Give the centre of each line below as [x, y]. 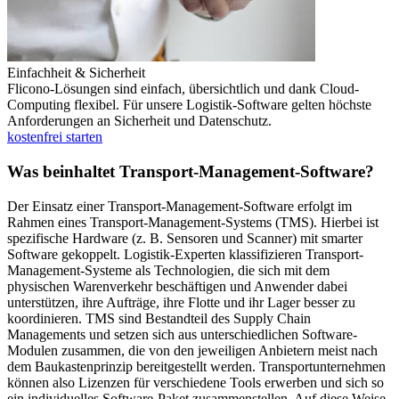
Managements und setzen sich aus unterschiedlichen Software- [182, 334]
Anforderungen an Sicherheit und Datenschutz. [139, 121]
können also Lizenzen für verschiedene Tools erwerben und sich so [195, 382]
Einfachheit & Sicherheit [76, 73]
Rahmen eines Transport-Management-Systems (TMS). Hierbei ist [193, 222]
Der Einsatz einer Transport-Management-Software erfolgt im [179, 206]
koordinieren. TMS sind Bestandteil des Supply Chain [159, 318]
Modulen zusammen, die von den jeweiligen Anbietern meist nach [192, 350]
